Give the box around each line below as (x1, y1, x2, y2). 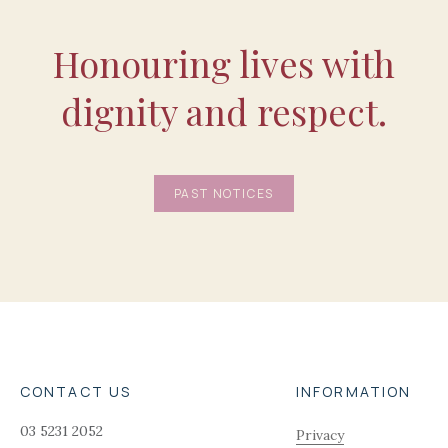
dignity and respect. (61, 87, 387, 136)
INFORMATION (296, 382, 412, 402)
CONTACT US (20, 382, 131, 402)
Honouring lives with (53, 39, 395, 88)
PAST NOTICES (173, 185, 275, 203)
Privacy (296, 426, 344, 445)
